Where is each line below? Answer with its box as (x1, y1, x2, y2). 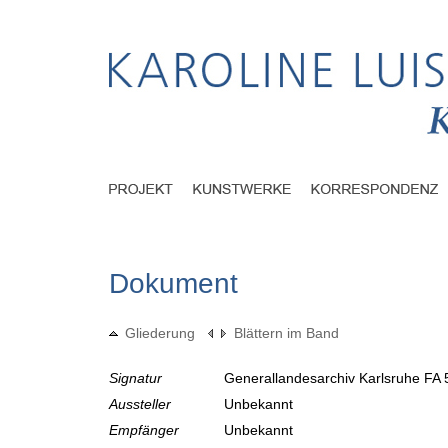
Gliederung (125, 325, 195, 342)
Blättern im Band (234, 325, 339, 342)
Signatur (109, 370, 162, 387)
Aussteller (109, 396, 171, 413)
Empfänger (109, 422, 179, 439)
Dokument (109, 268, 238, 300)
